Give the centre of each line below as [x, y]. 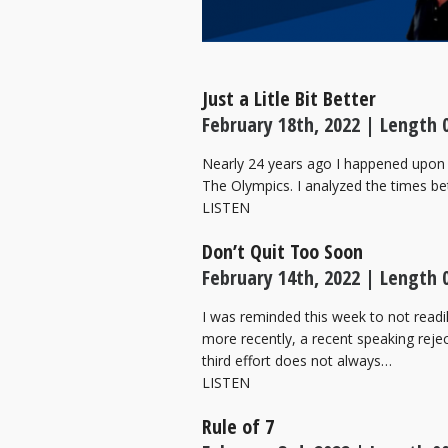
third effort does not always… [297, 360]
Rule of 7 [238, 426]
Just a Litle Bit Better [289, 98]
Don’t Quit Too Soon [282, 251]
